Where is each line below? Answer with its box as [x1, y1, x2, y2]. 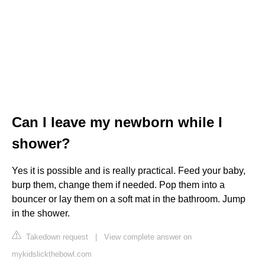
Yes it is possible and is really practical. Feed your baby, [12, 165, 245, 176]
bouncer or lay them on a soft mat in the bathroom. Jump [12, 193, 245, 204]
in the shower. [12, 208, 70, 218]
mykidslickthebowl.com [12, 249, 92, 258]
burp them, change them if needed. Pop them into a [12, 179, 225, 190]
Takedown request [24, 232, 88, 241]
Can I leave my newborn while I [12, 114, 222, 130]
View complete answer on [104, 232, 192, 241]
